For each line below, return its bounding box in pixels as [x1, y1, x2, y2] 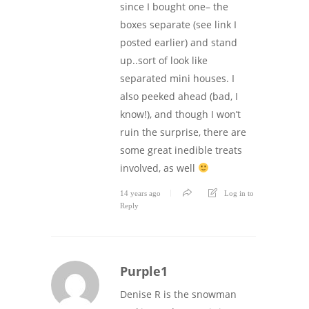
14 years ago [120, 188, 161, 197]
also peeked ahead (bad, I [120, 89, 238, 103]
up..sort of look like [120, 53, 208, 67]
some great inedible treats [120, 143, 242, 157]
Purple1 [120, 262, 168, 279]
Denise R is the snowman [120, 287, 237, 301]
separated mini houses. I [120, 71, 235, 85]
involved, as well [120, 161, 198, 175]
